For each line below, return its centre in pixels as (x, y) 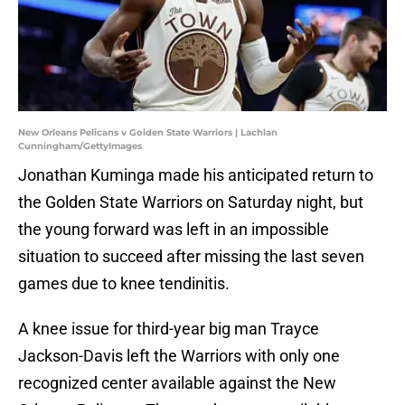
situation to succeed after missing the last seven (191, 257)
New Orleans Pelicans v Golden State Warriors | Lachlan (148, 133)
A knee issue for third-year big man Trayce (169, 329)
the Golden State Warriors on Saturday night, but (191, 202)
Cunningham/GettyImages (80, 146)
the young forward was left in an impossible (174, 230)
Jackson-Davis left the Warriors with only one (179, 356)
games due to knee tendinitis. (124, 284)
